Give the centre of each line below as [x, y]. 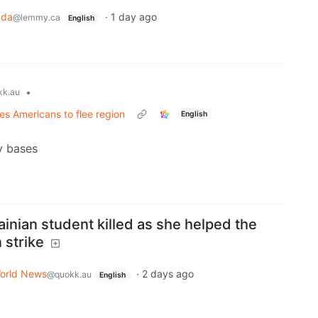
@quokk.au [69, 275]
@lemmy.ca [37, 18]
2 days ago [168, 274]
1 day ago [133, 17]
